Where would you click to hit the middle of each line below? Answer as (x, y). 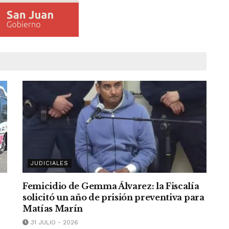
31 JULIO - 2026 (53, 223)
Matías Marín (53, 209)
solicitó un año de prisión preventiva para (113, 198)
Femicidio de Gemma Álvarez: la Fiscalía (111, 186)
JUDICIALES (50, 164)
